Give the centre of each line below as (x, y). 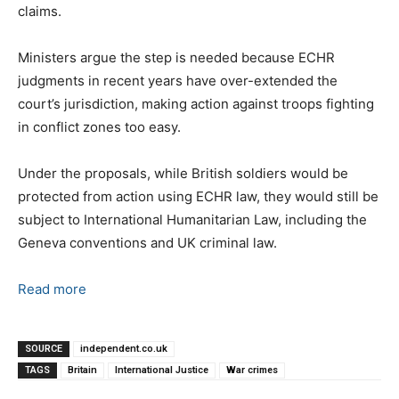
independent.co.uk (124, 348)
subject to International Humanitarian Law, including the (192, 219)
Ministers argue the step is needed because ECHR (176, 57)
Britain (82, 370)
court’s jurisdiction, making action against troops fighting (196, 103)
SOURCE (44, 348)
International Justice (162, 370)
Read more (52, 289)
